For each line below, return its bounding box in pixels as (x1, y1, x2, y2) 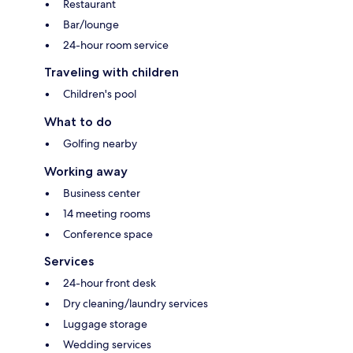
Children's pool (63, 86, 136, 101)
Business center (63, 185, 140, 200)
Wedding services (63, 336, 151, 351)
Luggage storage (63, 316, 147, 331)
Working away (44, 163, 128, 179)
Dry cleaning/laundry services (63, 295, 208, 310)
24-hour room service (63, 37, 169, 52)
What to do (44, 113, 112, 129)
